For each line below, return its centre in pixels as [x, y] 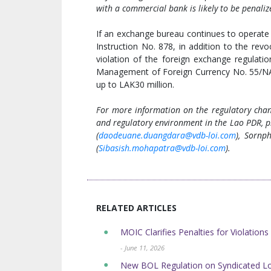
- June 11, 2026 [142, 248]
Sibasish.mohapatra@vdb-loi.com [162, 148]
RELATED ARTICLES [136, 208]
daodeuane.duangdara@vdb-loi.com [167, 135]
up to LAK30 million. [135, 85]
